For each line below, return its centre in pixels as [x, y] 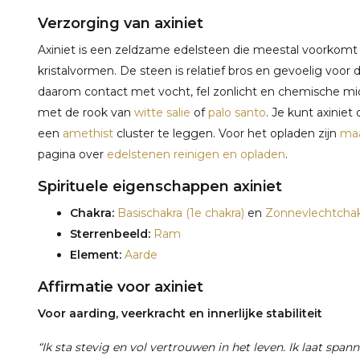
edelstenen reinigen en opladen [196, 154]
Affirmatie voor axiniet [121, 287]
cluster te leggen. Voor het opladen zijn [227, 133]
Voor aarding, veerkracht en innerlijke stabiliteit [180, 313]
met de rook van [86, 112]
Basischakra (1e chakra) [179, 213]
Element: [96, 255]
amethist [88, 133]
